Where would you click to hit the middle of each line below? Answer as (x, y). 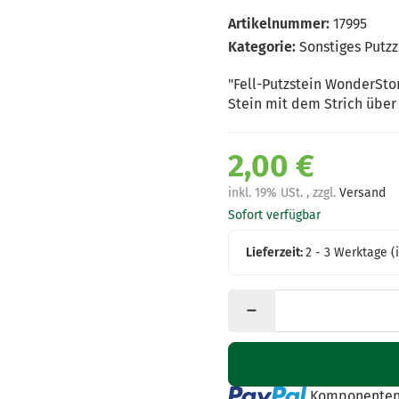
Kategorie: (264, 46)
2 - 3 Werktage (349, 252)
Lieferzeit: (276, 252)
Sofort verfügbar (274, 215)
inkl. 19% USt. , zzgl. (284, 192)
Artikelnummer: (279, 23)
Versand (362, 192)
